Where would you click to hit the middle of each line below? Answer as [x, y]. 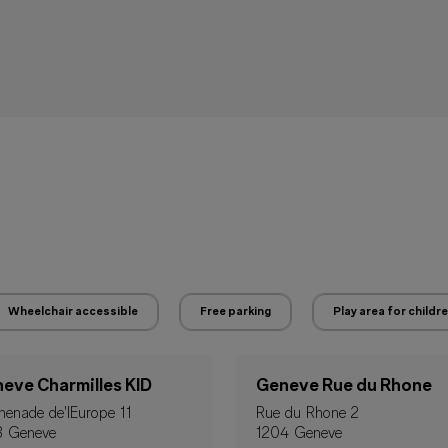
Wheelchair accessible [73, 312]
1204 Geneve [299, 434]
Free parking [235, 312]
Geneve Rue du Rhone [344, 386]
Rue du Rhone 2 [307, 414]
